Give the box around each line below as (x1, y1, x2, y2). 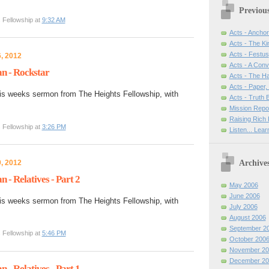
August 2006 (229, 214, 266, 222)
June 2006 (229, 192, 260, 200)
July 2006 (229, 203, 258, 211)
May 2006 (229, 181, 258, 189)
